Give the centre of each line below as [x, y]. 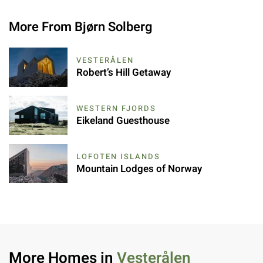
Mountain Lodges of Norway [139, 169]
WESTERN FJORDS [116, 109]
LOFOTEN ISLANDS [118, 157]
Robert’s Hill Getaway [124, 73]
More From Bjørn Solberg [81, 27]
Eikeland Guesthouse [123, 121]
